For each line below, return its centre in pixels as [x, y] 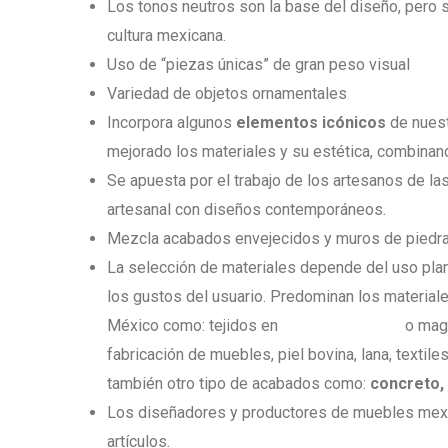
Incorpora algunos [171, 122]
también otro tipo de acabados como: [238, 383]
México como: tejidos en [194, 325]
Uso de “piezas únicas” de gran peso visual [258, 64]
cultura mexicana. [166, 35]
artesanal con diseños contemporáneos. [246, 209]
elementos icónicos [311, 122]
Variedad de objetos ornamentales [227, 93]
